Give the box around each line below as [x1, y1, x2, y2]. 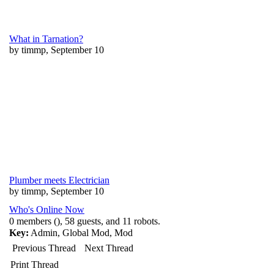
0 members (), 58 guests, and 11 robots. [9, 216, 160, 226]
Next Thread [84, 243, 133, 253]
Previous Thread [12, 243, 76, 253]
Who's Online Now [9, 204, 84, 215]
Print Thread [10, 259, 59, 270]
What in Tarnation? [9, 34, 83, 44]
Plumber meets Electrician [9, 175, 109, 185]
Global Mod [62, 228, 109, 238]
